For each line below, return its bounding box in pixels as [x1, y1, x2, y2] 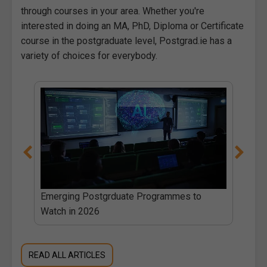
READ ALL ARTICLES [29, 250, 106, 260]
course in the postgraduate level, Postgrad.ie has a [21, 35, 232, 46]
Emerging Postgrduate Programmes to [40, 190, 201, 202]
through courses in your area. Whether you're [21, 5, 204, 17]
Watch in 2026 [40, 205, 100, 217]
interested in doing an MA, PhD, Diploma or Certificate [21, 20, 244, 32]
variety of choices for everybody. [21, 49, 157, 61]
